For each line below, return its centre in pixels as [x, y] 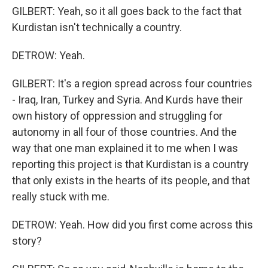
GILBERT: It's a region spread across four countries [132, 83]
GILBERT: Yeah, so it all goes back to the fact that [127, 11]
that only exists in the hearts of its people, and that [131, 180]
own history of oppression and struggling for [117, 116]
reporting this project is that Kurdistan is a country [130, 164]
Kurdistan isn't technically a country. [97, 27]
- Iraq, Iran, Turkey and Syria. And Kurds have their [127, 100]
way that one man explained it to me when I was [125, 148]
